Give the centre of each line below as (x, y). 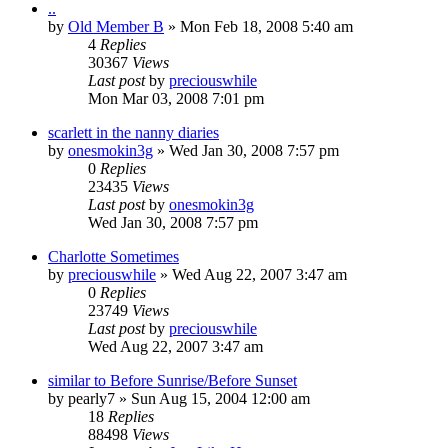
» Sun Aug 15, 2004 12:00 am (212, 398)
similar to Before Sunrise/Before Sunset (172, 380)
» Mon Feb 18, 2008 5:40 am (258, 26)
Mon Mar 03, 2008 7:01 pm (176, 98)
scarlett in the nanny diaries (133, 132)
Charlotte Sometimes (113, 256)
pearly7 (91, 398)
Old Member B (116, 26)
